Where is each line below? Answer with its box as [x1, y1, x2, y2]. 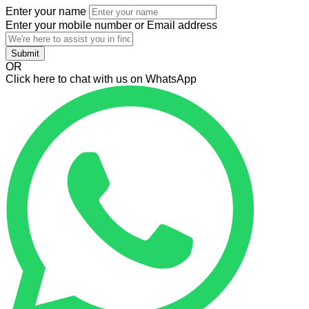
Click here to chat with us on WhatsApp [6, 73, 197, 86]
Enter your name [6, 6, 86, 18]
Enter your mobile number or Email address [6, 19, 217, 32]
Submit [11, 48, 39, 59]
